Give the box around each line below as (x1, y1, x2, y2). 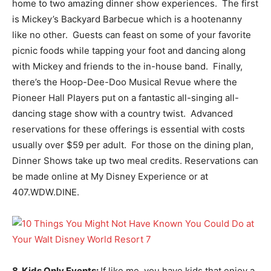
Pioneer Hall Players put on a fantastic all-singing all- (12, 91, 239, 103)
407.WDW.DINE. (12, 186, 79, 198)
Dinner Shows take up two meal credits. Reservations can (12, 154, 258, 166)
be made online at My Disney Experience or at (12, 170, 208, 182)
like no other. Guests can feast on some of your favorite (12, 28, 251, 41)
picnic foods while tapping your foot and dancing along (12, 44, 246, 56)
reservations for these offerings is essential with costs (12, 123, 245, 135)
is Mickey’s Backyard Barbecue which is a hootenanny (12, 13, 242, 25)
